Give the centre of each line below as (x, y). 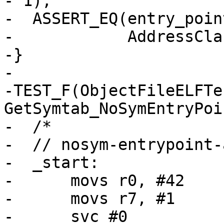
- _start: (51, 163)
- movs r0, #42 (94, 181)
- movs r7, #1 (89, 199)
